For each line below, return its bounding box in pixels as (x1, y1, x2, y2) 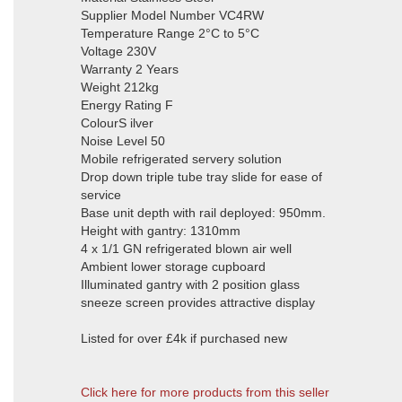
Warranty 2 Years (81, 62, 179, 76)
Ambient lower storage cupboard (81, 259, 266, 274)
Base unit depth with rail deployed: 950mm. (81, 205, 326, 220)
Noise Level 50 (81, 134, 165, 148)
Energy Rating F (81, 98, 173, 112)
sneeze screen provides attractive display (81, 295, 315, 310)
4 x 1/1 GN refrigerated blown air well (81, 241, 292, 256)
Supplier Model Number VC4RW (81, 8, 264, 22)
